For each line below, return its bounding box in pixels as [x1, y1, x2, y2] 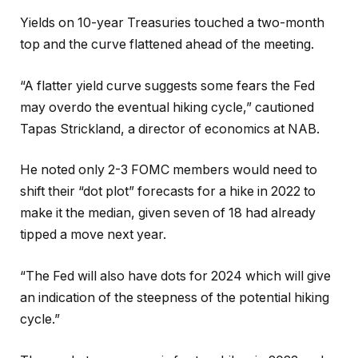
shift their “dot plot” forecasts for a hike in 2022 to [20, 184, 316, 200]
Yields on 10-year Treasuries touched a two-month [20, 15, 324, 31]
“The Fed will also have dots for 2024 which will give [20, 268, 331, 284]
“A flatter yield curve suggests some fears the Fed [20, 78, 315, 93]
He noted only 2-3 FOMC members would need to [20, 162, 317, 178]
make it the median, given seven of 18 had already [20, 205, 316, 221]
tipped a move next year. [20, 227, 166, 243]
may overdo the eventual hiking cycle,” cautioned [20, 99, 314, 115]
